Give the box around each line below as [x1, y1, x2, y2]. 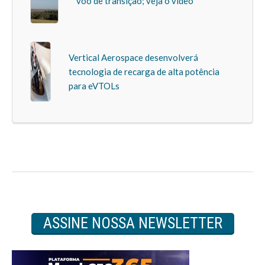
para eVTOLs [69, 80, 120, 92]
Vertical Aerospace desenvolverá [69, 52, 199, 63]
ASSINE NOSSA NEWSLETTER [43, 214, 222, 232]
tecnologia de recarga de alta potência [69, 66, 220, 77]
